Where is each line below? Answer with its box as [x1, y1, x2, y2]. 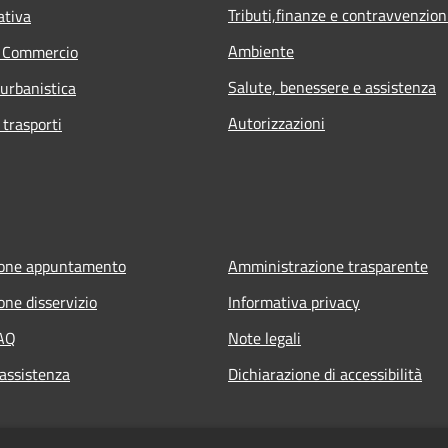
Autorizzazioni [228, 110, 325, 135]
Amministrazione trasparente [228, 253, 428, 278]
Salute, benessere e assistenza [228, 74, 436, 99]
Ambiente [228, 38, 294, 63]
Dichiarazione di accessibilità [228, 361, 422, 386]
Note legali [228, 325, 301, 350]
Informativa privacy [228, 289, 360, 314]
